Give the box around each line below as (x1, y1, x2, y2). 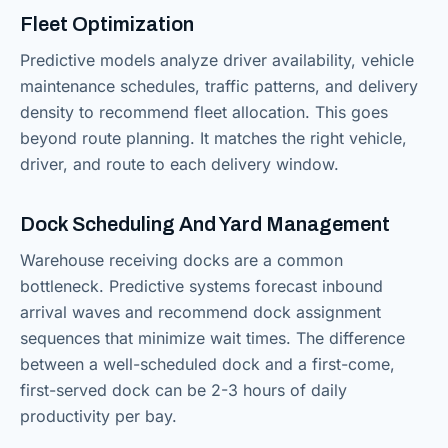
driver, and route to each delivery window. (20, 154, 339, 174)
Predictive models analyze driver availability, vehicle (20, 50, 414, 70)
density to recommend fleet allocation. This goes (20, 102, 388, 122)
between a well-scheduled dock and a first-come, (20, 354, 395, 374)
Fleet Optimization (20, 13, 194, 35)
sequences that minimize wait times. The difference (20, 328, 405, 348)
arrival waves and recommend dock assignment (20, 302, 381, 322)
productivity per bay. (20, 406, 177, 426)
